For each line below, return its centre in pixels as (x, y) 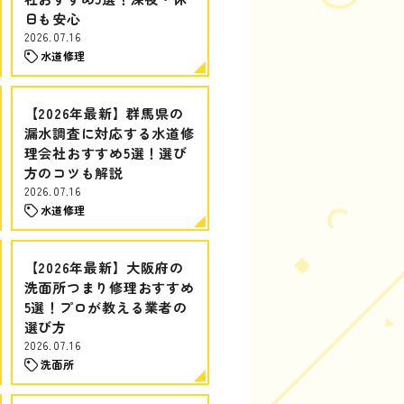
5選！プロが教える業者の (106, 307)
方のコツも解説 (73, 173)
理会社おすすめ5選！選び (106, 153)
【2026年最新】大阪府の (104, 267)
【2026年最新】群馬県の (104, 113)
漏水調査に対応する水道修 (109, 133)
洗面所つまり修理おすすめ (109, 287)
